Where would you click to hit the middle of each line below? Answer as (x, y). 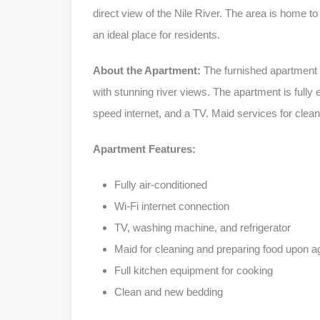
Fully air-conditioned (161, 185)
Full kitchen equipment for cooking (194, 270)
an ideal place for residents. (156, 35)
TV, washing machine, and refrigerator (202, 227)
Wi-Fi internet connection (172, 206)
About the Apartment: (147, 70)
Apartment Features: (144, 149)
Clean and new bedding (169, 292)
